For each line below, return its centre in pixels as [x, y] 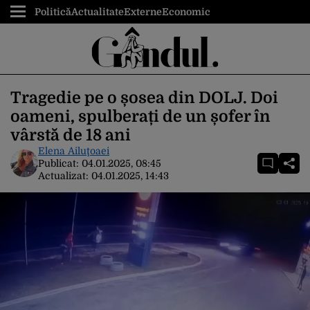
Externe [143, 12]
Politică [53, 12]
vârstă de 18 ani [71, 135]
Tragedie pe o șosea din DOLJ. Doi [144, 98]
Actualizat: [65, 176]
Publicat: [60, 163]
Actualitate [98, 12]
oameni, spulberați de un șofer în [140, 117]
